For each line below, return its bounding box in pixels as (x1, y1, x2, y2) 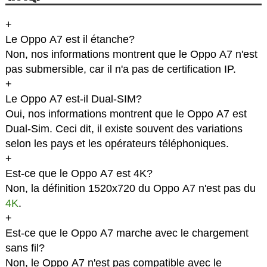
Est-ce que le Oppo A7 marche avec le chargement (5, 227, 249, 240)
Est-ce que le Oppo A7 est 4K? (5, 167, 153, 180)
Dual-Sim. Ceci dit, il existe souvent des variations (5, 123, 243, 135)
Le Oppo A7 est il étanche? (5, 33, 135, 46)
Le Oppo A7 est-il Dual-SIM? (5, 93, 142, 105)
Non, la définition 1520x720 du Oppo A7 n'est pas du (5, 182, 256, 195)
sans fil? (5, 242, 45, 254)
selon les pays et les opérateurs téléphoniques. (5, 138, 229, 150)
